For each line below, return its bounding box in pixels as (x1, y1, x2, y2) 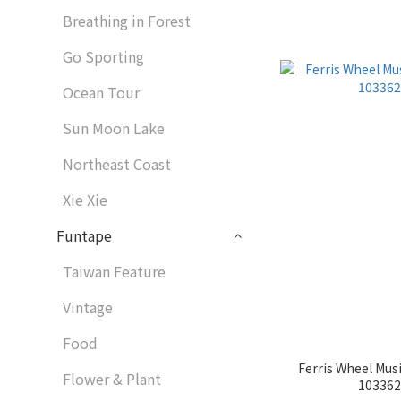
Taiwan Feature (63, 260, 166, 283)
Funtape (56, 225, 112, 247)
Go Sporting (63, 46, 144, 68)
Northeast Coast (63, 153, 171, 175)
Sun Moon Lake (63, 117, 165, 140)
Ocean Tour (63, 81, 140, 104)
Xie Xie (63, 189, 107, 211)
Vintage (63, 296, 113, 319)
